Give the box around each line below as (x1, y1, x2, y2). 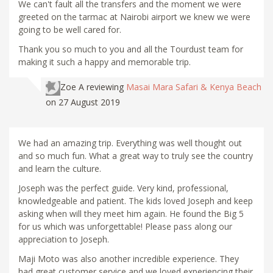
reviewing (87, 81, 126, 93)
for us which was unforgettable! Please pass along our (18, 220, 232, 232)
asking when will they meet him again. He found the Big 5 (18, 207, 244, 219)
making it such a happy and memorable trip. (18, 56, 191, 68)
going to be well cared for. (18, 24, 121, 36)
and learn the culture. (18, 162, 101, 174)
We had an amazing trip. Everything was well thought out (18, 136, 242, 149)
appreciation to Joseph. (18, 233, 109, 245)
